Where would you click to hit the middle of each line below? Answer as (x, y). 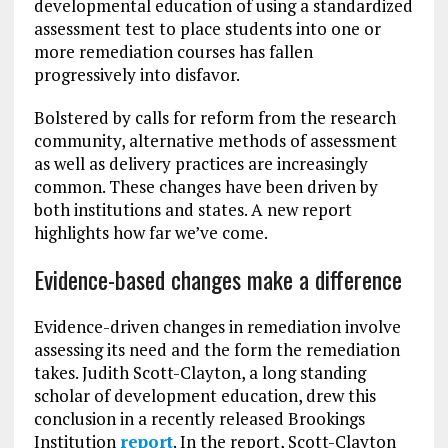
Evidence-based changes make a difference (217, 278)
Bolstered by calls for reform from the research (214, 117)
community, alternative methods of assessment (215, 140)
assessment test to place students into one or (207, 28)
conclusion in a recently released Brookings (199, 418)
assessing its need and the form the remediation (216, 349)
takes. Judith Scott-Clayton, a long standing (199, 372)
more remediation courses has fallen (173, 51)
